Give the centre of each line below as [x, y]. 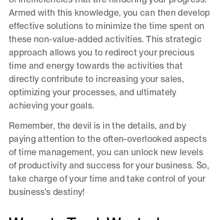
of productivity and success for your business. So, [109, 165]
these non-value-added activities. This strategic [105, 39]
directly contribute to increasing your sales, [96, 79]
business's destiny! [47, 192]
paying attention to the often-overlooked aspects [108, 139]
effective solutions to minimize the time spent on [107, 26]
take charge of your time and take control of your [107, 179]
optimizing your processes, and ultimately [93, 92]
